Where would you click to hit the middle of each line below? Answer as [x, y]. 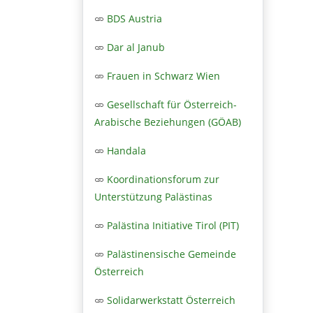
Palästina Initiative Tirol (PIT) [173, 225]
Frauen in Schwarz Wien [163, 75]
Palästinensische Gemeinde [172, 254]
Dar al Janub [136, 47]
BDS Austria [134, 18]
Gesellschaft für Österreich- [172, 104]
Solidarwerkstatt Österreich [171, 300]
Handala [126, 150]
